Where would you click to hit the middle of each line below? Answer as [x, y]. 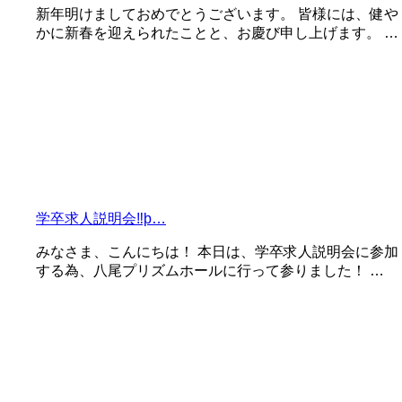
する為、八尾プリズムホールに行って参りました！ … [210, 270]
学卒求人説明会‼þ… [101, 218]
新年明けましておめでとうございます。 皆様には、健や [217, 13]
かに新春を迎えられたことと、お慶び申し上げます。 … [217, 32]
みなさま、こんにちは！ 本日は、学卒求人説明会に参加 [217, 251]
